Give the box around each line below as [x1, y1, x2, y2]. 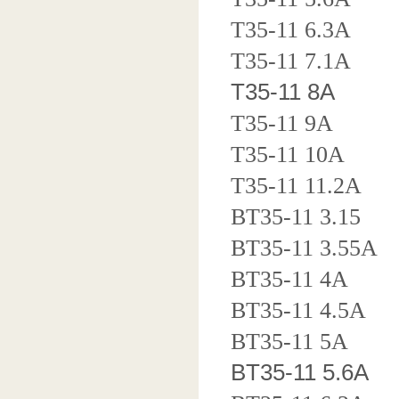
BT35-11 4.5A [231, 297, 366, 323]
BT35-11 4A [231, 266, 348, 292]
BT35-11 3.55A [231, 235, 378, 261]
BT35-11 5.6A [231, 359, 369, 386]
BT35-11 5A [231, 329, 348, 354]
